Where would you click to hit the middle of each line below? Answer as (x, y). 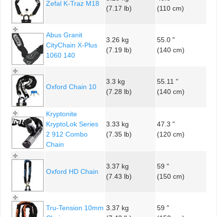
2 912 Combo (67, 134)
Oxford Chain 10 (71, 86)
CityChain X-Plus (72, 45)
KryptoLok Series (72, 124)
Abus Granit (64, 35)
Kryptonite (62, 114)
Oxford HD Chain (72, 171)
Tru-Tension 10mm (75, 208)
